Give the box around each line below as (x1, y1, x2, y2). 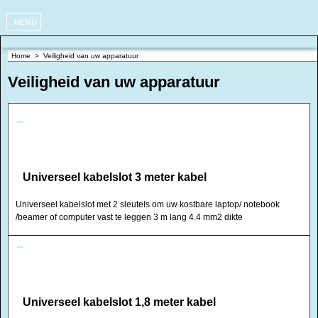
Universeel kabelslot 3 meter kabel (23, 171, 207, 183)
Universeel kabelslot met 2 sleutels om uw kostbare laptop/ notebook (16, 199, 280, 209)
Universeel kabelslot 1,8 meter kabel (23, 296, 216, 308)
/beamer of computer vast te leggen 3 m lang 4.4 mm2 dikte (16, 212, 243, 222)
